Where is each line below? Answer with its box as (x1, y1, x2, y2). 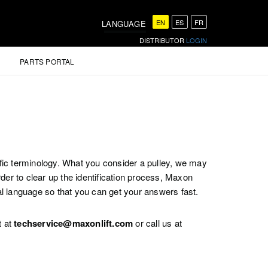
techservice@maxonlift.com (14, 217, 133, 230)
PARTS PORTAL (20, 56, 75, 67)
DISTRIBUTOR (139, 35, 186, 45)
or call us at (133, 217, 182, 230)
